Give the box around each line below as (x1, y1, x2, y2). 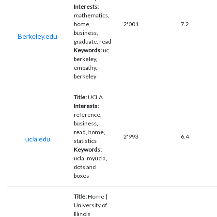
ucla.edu (25, 134, 50, 143)
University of (74, 201, 107, 209)
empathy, (74, 63, 97, 71)
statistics (74, 137, 97, 144)
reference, (74, 110, 102, 118)
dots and (74, 163, 96, 170)
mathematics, (74, 11, 109, 19)
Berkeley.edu (18, 31, 57, 40)
